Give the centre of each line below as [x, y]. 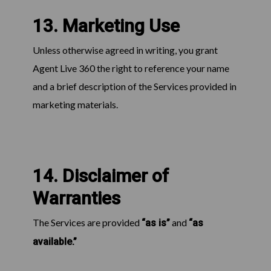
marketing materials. [75, 105]
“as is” [155, 223]
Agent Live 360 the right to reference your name [131, 68]
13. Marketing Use [106, 26]
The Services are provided [87, 223]
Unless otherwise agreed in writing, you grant [125, 50]
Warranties [76, 198]
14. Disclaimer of [100, 176]
